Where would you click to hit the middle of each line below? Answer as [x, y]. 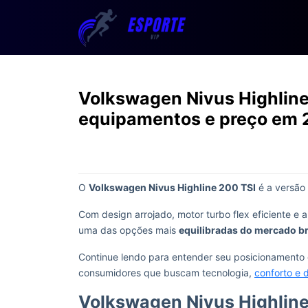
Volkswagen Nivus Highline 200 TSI [172, 187]
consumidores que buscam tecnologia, [166, 273]
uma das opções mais [129, 230]
